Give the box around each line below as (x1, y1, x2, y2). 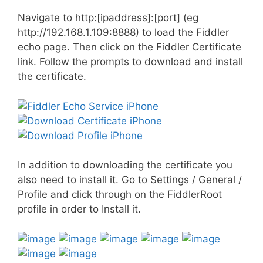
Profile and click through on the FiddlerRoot (18, 188, 222, 200)
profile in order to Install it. (18, 203, 141, 215)
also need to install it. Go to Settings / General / (18, 174, 242, 186)
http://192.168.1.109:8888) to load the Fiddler (18, 26, 229, 38)
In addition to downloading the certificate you (18, 159, 232, 171)
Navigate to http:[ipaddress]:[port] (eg (18, 12, 198, 23)
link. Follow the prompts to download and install (18, 56, 243, 68)
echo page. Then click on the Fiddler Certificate (18, 41, 241, 53)
